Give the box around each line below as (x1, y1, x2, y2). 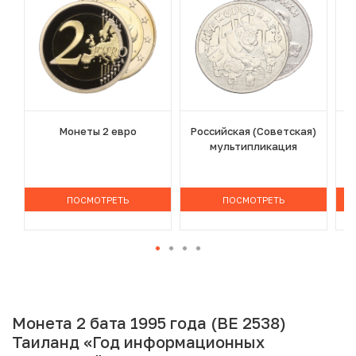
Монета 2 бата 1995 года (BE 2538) (12, 313, 286, 333)
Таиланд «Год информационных (12, 332, 265, 352)
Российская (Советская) (191, 125, 317, 138)
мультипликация (210, 140, 298, 153)
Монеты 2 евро (59, 125, 137, 138)
